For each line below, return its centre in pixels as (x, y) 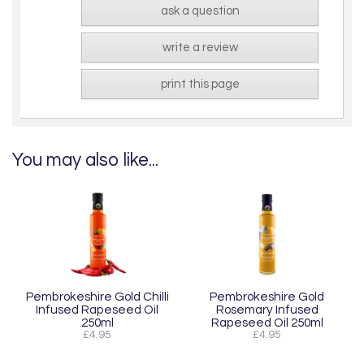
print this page (200, 84)
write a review (200, 48)
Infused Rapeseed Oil (97, 310)
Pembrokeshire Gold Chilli (97, 297)
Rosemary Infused (267, 310)
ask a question (200, 11)
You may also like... (85, 161)
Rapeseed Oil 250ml (267, 323)
